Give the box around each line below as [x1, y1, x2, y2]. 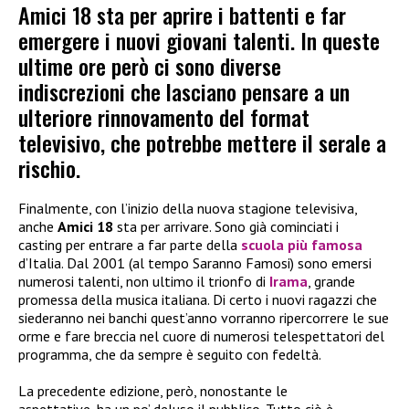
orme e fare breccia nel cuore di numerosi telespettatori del [18, 327, 384, 346]
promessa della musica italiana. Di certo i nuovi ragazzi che [18, 290, 377, 309]
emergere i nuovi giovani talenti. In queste [18, 24, 380, 58]
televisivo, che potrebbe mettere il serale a [18, 126, 386, 160]
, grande [308, 272, 355, 291]
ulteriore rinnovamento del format [18, 100, 309, 134]
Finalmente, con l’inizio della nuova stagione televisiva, [18, 199, 357, 218]
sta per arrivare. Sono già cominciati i [113, 217, 339, 236]
